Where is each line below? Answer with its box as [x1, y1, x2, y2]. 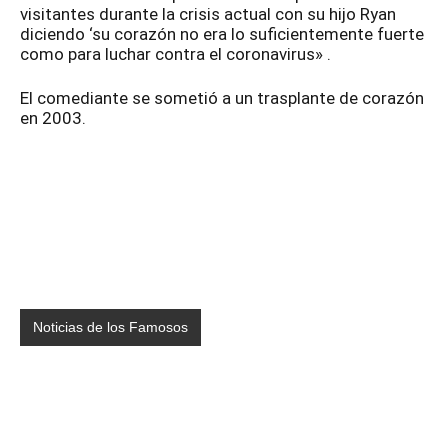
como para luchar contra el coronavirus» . [20, 43, 331, 64]
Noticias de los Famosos [32, 319, 188, 336]
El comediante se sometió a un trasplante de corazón [20, 87, 424, 108]
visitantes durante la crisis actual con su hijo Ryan [20, 3, 396, 24]
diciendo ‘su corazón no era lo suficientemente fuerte [20, 23, 424, 44]
